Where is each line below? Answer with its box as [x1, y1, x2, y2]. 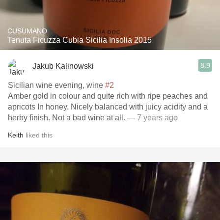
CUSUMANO [7, 27, 47, 35]
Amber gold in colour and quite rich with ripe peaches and [8, 92, 208, 100]
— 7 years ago [127, 113, 178, 122]
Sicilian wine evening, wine [8, 81, 105, 89]
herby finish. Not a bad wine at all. [8, 113, 127, 122]
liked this [24, 131, 53, 139]
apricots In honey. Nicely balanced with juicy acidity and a [8, 103, 208, 111]
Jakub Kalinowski [32, 61, 94, 70]
